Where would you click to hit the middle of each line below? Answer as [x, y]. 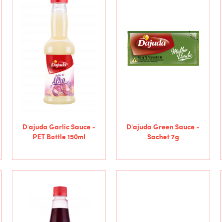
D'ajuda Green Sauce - [163, 128]
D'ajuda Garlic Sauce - [59, 128]
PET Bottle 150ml [59, 138]
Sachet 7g [163, 138]
